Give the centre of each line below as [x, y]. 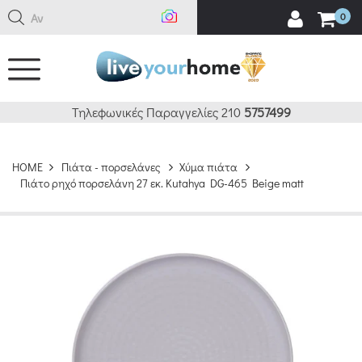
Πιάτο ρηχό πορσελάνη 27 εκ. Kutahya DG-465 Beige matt [162, 183]
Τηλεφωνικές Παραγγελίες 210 [158, 112]
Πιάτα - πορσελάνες [111, 167]
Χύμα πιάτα [208, 167]
